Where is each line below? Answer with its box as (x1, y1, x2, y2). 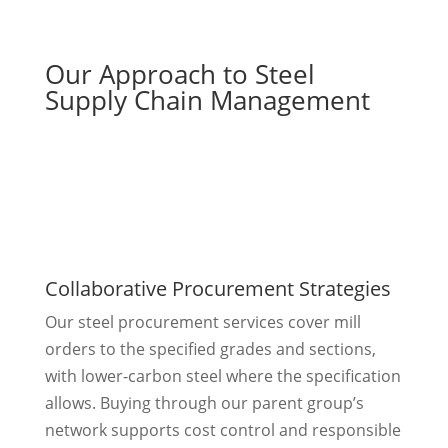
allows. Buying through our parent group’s (44, 392, 364, 415)
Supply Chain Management (44, 82, 370, 119)
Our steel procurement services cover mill (44, 311, 361, 334)
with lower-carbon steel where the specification (44, 365, 401, 388)
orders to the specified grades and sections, (44, 338, 376, 361)
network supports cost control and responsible (44, 419, 401, 442)
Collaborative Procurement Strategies (44, 275, 391, 303)
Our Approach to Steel (44, 56, 315, 93)
